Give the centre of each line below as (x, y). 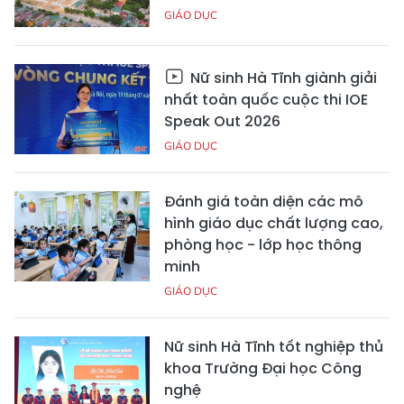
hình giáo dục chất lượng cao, (274, 224)
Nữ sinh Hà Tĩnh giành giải (282, 78)
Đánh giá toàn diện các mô (264, 202)
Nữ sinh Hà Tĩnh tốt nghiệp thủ (274, 347)
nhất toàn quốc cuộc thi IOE (266, 100)
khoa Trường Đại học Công (263, 369)
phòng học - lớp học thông (263, 245)
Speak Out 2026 (222, 122)
